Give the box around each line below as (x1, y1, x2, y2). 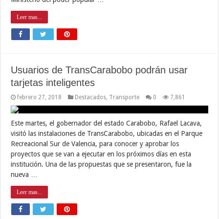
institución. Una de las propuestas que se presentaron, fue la (11, 160, 192, 168)
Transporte (109, 93, 140, 101)
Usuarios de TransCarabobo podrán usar (11, 64, 188, 75)
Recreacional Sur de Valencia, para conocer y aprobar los (11, 139, 179, 148)
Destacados (75, 93, 107, 101)
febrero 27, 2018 (17, 93, 62, 101)
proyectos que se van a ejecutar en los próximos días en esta (11, 150, 192, 158)
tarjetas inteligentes (11, 77, 95, 88)
